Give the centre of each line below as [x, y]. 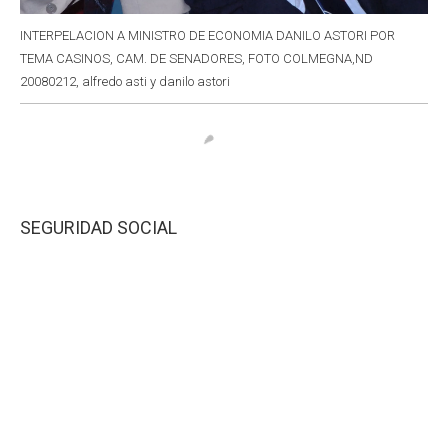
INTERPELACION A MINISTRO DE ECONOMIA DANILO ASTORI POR [207, 35]
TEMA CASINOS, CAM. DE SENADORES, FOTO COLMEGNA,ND [196, 58]
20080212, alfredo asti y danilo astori [125, 81]
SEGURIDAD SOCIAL [98, 227]
